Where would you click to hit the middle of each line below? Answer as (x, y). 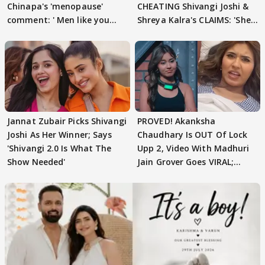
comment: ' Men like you (59, 20)
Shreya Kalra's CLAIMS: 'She (194, 20)
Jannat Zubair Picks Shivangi (67, 121)
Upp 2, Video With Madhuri (193, 148)
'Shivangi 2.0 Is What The (59, 148)
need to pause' (38, 34)
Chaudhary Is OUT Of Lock (193, 134)
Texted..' (156, 34)
